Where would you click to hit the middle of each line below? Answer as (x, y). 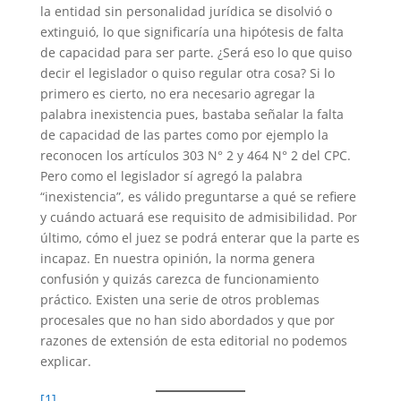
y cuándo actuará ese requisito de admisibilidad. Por (198, 217)
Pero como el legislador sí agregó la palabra (171, 175)
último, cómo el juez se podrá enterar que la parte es (200, 237)
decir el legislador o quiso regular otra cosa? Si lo (187, 73)
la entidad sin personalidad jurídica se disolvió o (186, 11)
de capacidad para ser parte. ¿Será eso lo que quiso (196, 52)
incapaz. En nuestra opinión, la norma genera (177, 258)
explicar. (65, 361)
